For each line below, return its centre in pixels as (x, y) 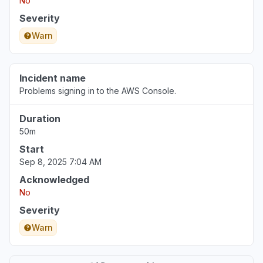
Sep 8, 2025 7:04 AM (60, 162)
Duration (40, 119)
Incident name (53, 78)
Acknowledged (54, 180)
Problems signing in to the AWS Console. (98, 91)
